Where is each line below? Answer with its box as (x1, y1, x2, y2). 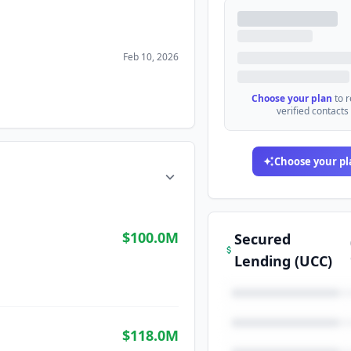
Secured (234, 230, 291, 248)
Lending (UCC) (234, 251, 333, 270)
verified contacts (276, 104, 349, 118)
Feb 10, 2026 (123, 50, 179, 63)
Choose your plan (251, 92, 333, 105)
